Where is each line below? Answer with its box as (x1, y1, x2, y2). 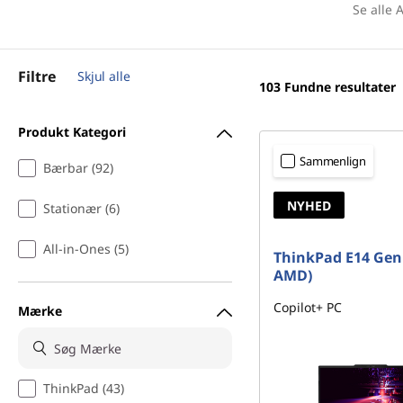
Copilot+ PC (273, 299, 342, 316)
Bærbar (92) (43, 159, 113, 176)
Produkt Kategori (18, 122, 126, 140)
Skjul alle (77, 67, 130, 85)
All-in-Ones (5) (43, 240, 129, 257)
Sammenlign (300, 153, 366, 169)
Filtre (18, 67, 56, 86)
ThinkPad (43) (43, 380, 124, 397)
